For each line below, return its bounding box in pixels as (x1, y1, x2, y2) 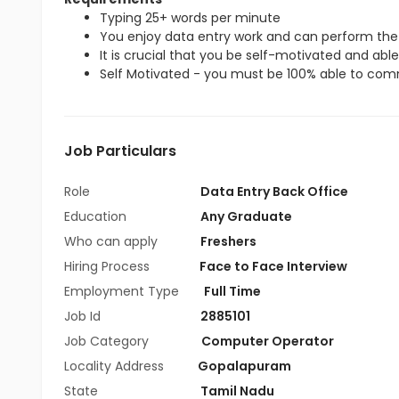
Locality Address (64, 357, 164, 375)
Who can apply (64, 232, 161, 250)
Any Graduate (200, 208, 292, 225)
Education (64, 208, 130, 225)
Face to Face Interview (199, 257, 347, 275)
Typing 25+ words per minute (100, 9, 281, 27)
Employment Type (64, 282, 179, 300)
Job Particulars (64, 141, 176, 161)
